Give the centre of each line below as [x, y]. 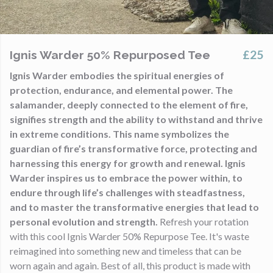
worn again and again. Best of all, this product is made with [130, 265]
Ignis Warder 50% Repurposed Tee [110, 55]
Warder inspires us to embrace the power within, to [126, 178]
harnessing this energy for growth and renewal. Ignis [128, 163]
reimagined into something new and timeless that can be [126, 251]
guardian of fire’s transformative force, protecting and [133, 148]
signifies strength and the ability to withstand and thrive [136, 119]
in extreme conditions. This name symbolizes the [119, 134]
